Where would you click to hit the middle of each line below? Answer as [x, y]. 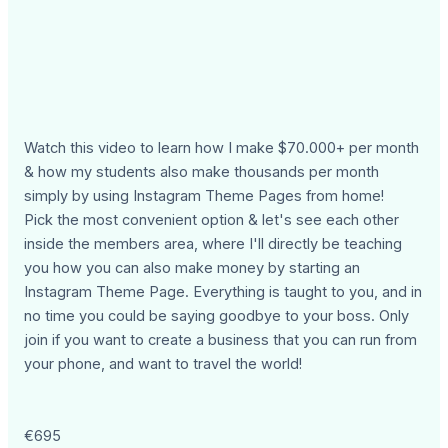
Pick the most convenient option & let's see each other [212, 220]
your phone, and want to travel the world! [163, 364]
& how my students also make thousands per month [202, 172]
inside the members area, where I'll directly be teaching [213, 244]
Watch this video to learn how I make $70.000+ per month [222, 148]
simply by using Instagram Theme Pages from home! [204, 196]
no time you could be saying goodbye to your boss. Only [217, 316]
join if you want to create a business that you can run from [221, 340]
